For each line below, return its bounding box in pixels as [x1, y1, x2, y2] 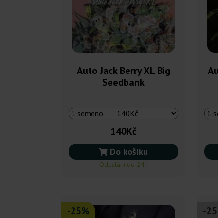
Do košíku [108, 145, 148, 157]
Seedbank [102, 75, 145, 89]
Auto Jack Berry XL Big [76, 64, 170, 77]
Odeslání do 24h [99, 160, 148, 169]
